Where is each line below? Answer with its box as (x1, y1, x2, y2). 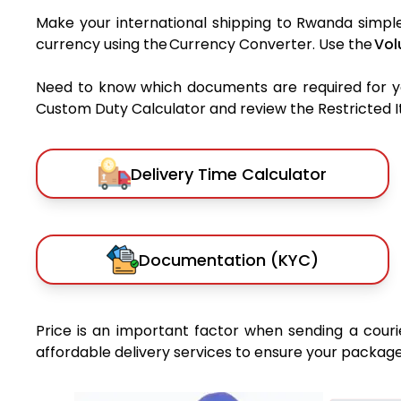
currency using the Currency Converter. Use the (36, 34, 374, 55)
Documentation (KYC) (138, 248, 319, 271)
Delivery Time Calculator (130, 162, 327, 185)
